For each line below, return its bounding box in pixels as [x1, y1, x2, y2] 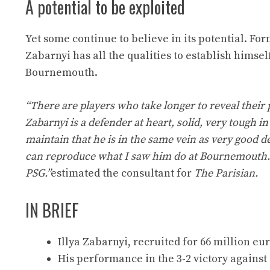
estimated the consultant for [51, 166, 194, 181]
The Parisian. [194, 166, 258, 181]
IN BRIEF [25, 198, 79, 223]
